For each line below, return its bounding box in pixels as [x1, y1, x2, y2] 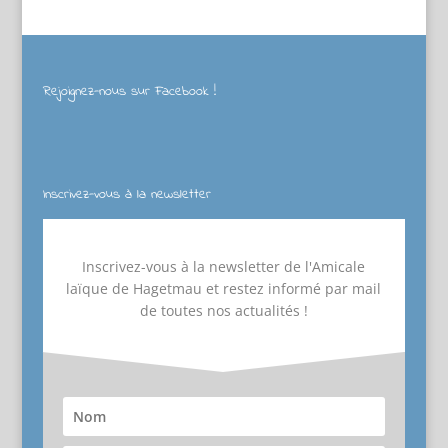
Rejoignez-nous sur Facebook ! [42, 81, 216, 103]
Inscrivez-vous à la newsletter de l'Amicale [82, 257, 366, 277]
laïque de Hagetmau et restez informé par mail [66, 279, 382, 299]
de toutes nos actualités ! [139, 301, 308, 321]
